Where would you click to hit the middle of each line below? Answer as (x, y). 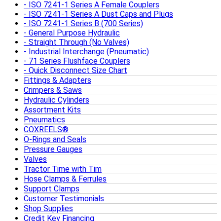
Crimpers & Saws (53, 90)
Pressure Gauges (53, 149)
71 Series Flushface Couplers (79, 61)
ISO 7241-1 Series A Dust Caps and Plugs (101, 14)
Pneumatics (44, 120)
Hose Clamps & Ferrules (65, 179)
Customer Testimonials (64, 199)
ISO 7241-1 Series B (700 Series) (86, 24)
